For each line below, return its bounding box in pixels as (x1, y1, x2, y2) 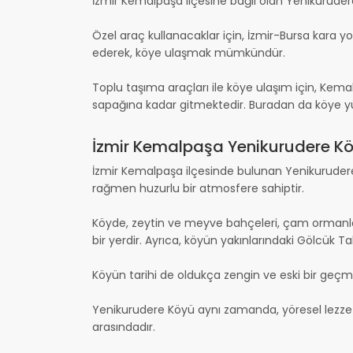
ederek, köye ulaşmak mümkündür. (92, 44, 285, 61)
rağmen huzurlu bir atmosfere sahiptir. (92, 180, 304, 196)
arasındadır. (92, 318, 155, 335)
